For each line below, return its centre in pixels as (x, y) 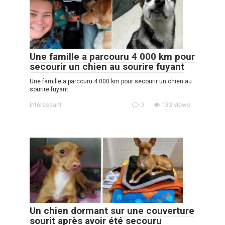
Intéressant (46, 105)
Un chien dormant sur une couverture (112, 210)
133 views (175, 105)
